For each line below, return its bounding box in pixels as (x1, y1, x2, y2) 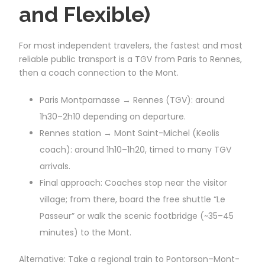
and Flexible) (19, 1, 150, 27)
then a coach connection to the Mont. (19, 66, 179, 79)
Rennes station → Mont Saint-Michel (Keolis (40, 127, 219, 139)
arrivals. (40, 160, 70, 172)
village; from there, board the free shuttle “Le (40, 193, 225, 205)
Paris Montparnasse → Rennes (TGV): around (40, 93, 225, 106)
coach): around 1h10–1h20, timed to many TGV (40, 143, 231, 156)
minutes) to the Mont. (40, 226, 131, 238)
